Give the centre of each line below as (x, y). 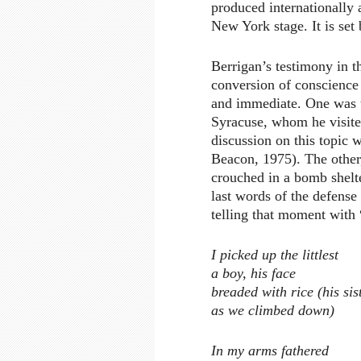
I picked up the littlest (275, 255)
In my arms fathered (270, 351)
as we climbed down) (273, 311)
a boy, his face (253, 274)
